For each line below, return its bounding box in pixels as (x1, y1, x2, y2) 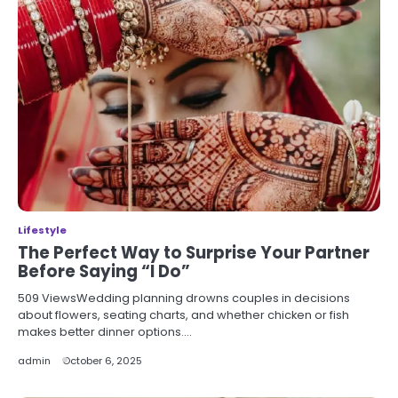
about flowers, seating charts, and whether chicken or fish (18, 306, 349, 323)
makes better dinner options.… (18, 322, 192, 340)
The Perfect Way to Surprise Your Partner (18, 241, 370, 264)
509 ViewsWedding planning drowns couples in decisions (18, 289, 350, 306)
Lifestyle (18, 222, 67, 237)
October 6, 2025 (62, 353, 142, 368)
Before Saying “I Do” (18, 259, 190, 283)
